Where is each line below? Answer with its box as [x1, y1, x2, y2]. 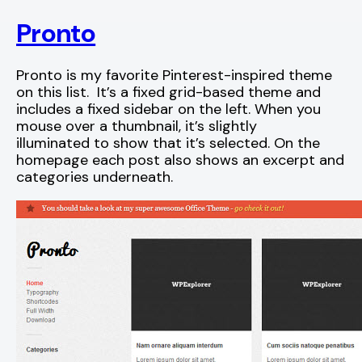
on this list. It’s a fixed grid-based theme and [16, 82, 321, 102]
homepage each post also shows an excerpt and [16, 149, 344, 170]
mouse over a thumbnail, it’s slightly [16, 116, 257, 136]
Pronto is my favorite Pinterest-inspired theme [16, 65, 332, 85]
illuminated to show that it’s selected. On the [16, 133, 320, 153]
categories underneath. [16, 166, 173, 187]
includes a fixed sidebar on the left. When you [16, 99, 321, 119]
